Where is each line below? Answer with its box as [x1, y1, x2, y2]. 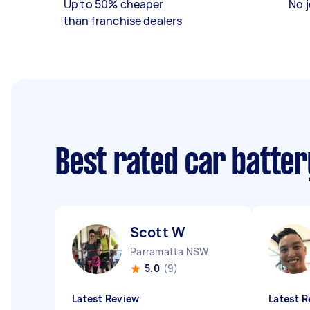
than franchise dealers [64, 13, 183, 28]
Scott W [130, 223, 186, 241]
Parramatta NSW [130, 245, 209, 258]
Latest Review [72, 292, 140, 305]
